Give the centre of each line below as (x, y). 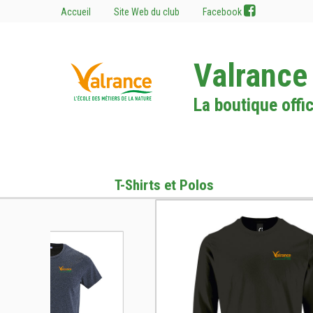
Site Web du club (147, 12)
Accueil (76, 12)
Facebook (223, 12)
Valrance (251, 75)
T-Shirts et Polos (164, 185)
